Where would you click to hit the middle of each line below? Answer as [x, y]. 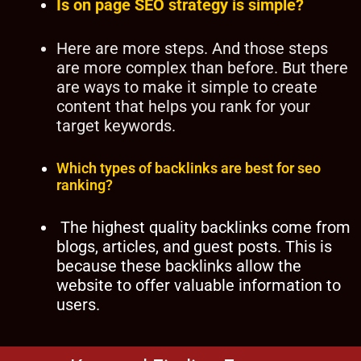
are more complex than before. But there [202, 67]
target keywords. [118, 125]
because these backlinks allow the [179, 266]
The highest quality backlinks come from [203, 227]
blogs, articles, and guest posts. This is [194, 246]
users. [78, 304]
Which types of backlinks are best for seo [189, 168]
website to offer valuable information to [199, 285]
